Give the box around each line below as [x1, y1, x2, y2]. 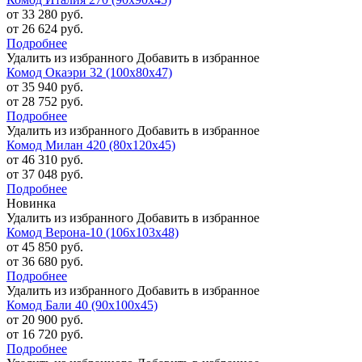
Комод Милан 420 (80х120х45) [6, 138, 175, 153]
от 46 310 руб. [6, 153, 83, 167]
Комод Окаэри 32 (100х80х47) [6, 65, 172, 80]
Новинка [6, 196, 56, 211]
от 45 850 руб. [6, 240, 83, 255]
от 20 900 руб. [6, 313, 83, 327]
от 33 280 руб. [6, 7, 83, 22]
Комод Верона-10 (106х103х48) [6, 225, 179, 240]
